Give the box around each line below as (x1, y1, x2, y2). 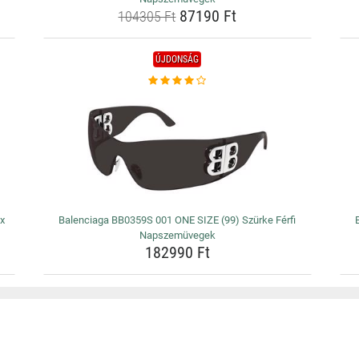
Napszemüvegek (139, 229, 216, 241)
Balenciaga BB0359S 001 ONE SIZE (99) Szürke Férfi (58, 214, 296, 226)
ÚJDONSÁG (155, 54, 200, 65)
